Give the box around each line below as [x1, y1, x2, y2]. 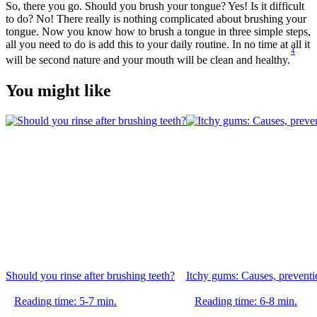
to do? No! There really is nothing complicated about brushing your [6, 13, 306, 25]
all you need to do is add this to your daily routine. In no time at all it [6, 38, 310, 51]
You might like [6, 81, 111, 100]
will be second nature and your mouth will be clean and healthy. [6, 54, 290, 67]
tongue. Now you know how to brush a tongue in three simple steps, [6, 25, 311, 38]
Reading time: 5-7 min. [14, 294, 117, 307]
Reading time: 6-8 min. [195, 294, 297, 307]
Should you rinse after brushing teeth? [6, 269, 175, 282]
